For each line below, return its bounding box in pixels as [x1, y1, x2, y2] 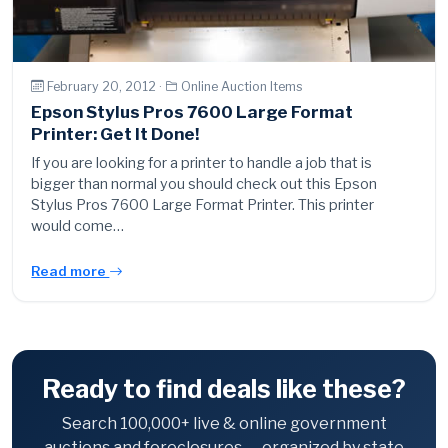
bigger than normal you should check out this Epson [31, 175, 378, 194]
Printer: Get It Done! [31, 124, 200, 145]
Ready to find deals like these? [42, 374, 406, 405]
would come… [31, 217, 125, 236]
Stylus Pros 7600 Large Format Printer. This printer [31, 196, 375, 215]
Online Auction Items [181, 78, 304, 94]
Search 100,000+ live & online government [61, 414, 387, 434]
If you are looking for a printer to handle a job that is [31, 154, 373, 173]
